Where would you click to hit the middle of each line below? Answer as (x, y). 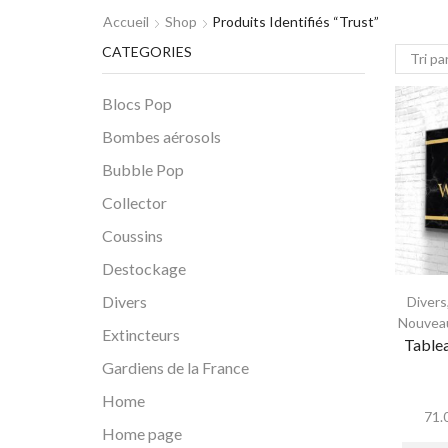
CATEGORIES (147, 51)
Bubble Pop (143, 170)
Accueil (126, 21)
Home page (142, 434)
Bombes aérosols (161, 137)
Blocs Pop (137, 104)
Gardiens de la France (175, 368)
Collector (134, 203)
